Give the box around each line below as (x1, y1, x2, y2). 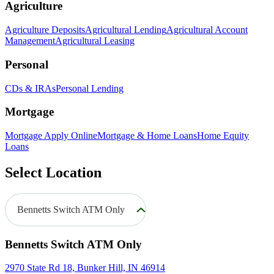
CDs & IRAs (5, 83, 56, 94)
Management (5, 35, 55, 46)
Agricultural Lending (85, 24, 166, 35)
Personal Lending (56, 83, 124, 94)
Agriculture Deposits (5, 24, 85, 35)
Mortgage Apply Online (5, 130, 97, 141)
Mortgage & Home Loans (97, 130, 197, 141)
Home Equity (197, 130, 249, 141)
